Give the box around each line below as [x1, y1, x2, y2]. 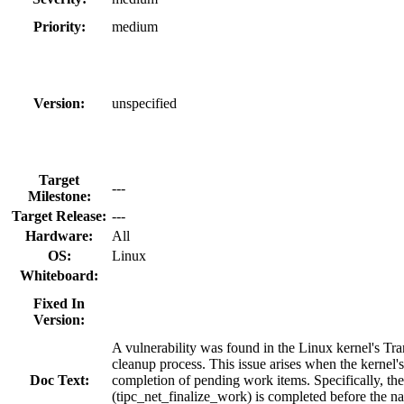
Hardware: [25, 227, 93, 243]
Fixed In [33, 295, 85, 311]
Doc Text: [29, 372, 89, 388]
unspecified [112, 95, 177, 111]
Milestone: [27, 188, 91, 204]
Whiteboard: [20, 267, 98, 283]
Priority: [32, 18, 86, 34]
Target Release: [12, 207, 106, 224]
